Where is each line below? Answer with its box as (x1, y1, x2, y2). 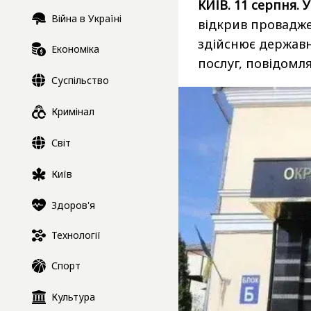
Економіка (51, 42, 99, 56)
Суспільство (51, 74, 109, 87)
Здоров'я (51, 198, 95, 212)
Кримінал (51, 105, 94, 119)
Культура (51, 290, 95, 304)
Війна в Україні (51, 12, 121, 26)
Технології (51, 228, 101, 242)
